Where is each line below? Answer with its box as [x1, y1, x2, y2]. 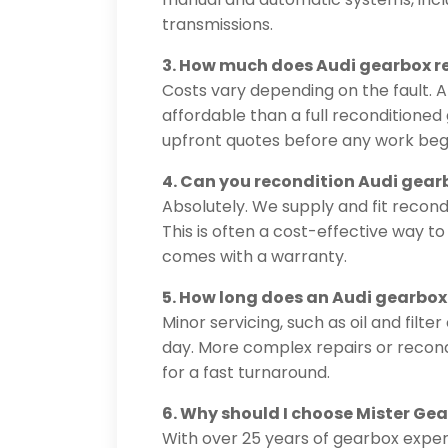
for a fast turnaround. [162, 361, 330, 385]
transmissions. [162, 13, 273, 37]
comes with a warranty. [162, 245, 347, 269]
